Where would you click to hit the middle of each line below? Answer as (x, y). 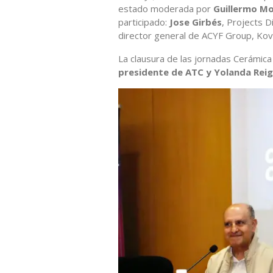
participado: (144, 22)
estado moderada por (166, 8)
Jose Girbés (196, 22)
